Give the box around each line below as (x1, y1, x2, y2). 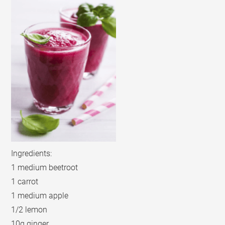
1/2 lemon (11, 205, 48, 215)
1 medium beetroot (11, 163, 78, 173)
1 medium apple (11, 191, 69, 201)
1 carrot (11, 177, 39, 187)
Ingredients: (11, 149, 52, 159)
